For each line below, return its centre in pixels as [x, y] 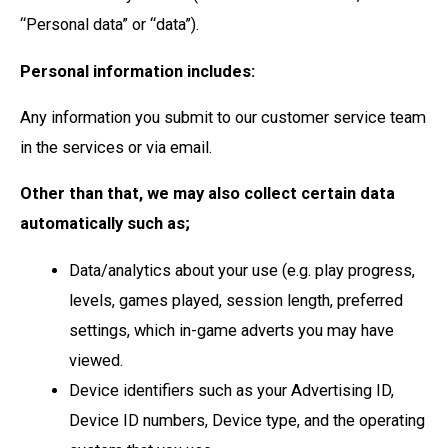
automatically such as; [105, 224]
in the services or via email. [116, 147]
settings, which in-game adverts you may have [232, 330]
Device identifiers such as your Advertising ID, [232, 390]
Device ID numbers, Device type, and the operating [247, 420]
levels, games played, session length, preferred [236, 300]
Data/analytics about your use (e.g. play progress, [242, 270]
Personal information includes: [137, 71]
